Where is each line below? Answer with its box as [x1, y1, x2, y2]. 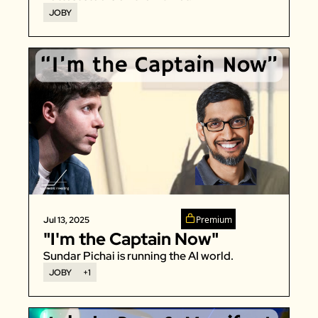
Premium [196, 213, 232, 226]
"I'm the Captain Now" [43, 227, 219, 250]
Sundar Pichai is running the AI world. [43, 248, 236, 263]
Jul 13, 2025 [43, 214, 89, 226]
